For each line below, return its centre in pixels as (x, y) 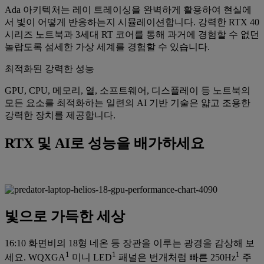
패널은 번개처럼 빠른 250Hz (176, 258)
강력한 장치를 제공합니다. (60, 115)
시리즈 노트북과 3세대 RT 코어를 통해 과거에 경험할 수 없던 (132, 35)
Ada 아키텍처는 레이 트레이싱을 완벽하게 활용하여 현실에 (128, 10)
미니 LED (91, 258)
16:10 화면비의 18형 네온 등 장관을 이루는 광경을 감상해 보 (130, 243)
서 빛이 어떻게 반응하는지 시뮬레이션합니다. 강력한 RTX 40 (132, 22)
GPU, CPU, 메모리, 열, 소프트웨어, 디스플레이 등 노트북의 (128, 91)
